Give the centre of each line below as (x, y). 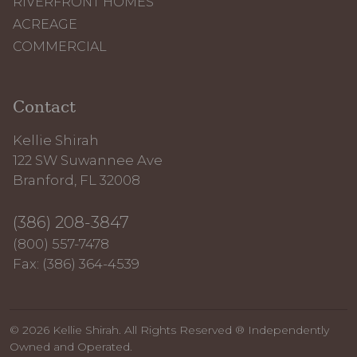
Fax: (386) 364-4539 (76, 263)
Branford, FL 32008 (76, 180)
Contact (44, 106)
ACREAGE (45, 24)
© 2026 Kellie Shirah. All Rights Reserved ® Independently (169, 330)
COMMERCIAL (60, 46)
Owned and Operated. (71, 346)
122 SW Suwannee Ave (88, 160)
